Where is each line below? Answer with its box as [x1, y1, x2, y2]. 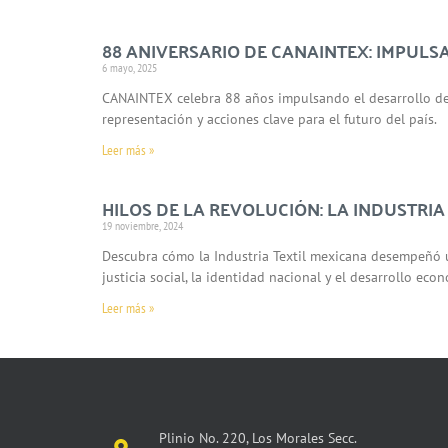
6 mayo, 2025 [102, 59, 157, 75]
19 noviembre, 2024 [102, 217, 183, 233]
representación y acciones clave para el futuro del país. [102, 109, 437, 128]
